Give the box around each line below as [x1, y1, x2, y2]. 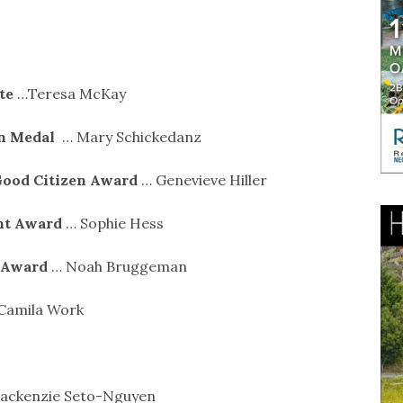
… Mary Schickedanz [58, 127, 201, 146]
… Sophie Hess [61, 213, 164, 232]
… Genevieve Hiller [137, 170, 267, 189]
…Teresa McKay [16, 84, 126, 103]
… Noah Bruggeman [47, 256, 187, 275]
